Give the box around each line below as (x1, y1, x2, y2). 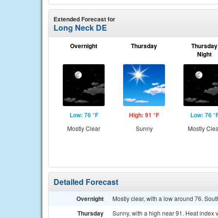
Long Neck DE (54, 22, 107, 33)
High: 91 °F (129, 110, 159, 119)
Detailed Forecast (54, 176, 118, 187)
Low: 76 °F (69, 110, 98, 119)
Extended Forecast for (54, 15, 115, 23)
